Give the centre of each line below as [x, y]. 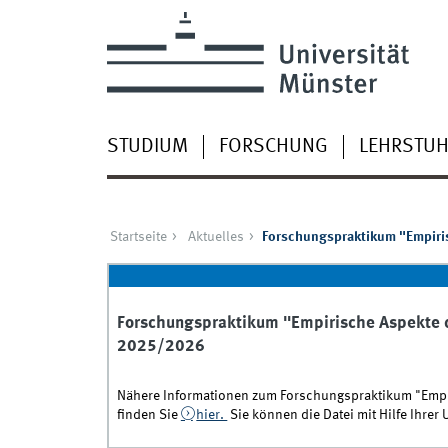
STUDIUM [147, 146]
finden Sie [148, 415]
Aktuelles [215, 237]
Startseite [138, 237]
